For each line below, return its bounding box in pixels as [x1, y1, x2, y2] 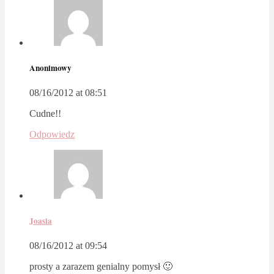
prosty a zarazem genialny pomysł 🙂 [29, 261, 172, 272]
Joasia [29, 215, 52, 228]
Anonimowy [29, 61, 72, 74]
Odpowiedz [29, 129, 75, 139]
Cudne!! [29, 108, 61, 119]
